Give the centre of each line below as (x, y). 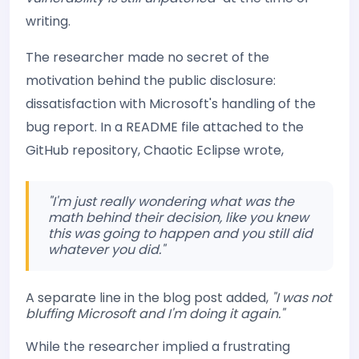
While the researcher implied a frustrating (158, 346)
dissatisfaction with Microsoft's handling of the (171, 103)
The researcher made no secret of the (147, 57)
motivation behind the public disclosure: (151, 80)
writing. (48, 21)
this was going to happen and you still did (180, 233)
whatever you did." (107, 249)
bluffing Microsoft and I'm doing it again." (155, 313)
